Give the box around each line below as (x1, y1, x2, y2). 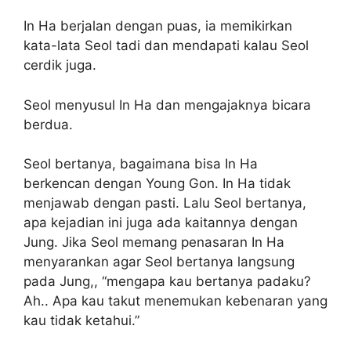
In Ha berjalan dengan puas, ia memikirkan (24, 18, 292, 34)
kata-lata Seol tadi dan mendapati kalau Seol (24, 38, 309, 54)
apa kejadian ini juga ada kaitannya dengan (24, 215, 298, 231)
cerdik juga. (24, 57, 96, 74)
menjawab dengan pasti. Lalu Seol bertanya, (24, 195, 306, 212)
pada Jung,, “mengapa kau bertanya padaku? (24, 273, 311, 290)
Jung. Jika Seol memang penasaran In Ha (24, 234, 284, 251)
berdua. (24, 116, 73, 132)
